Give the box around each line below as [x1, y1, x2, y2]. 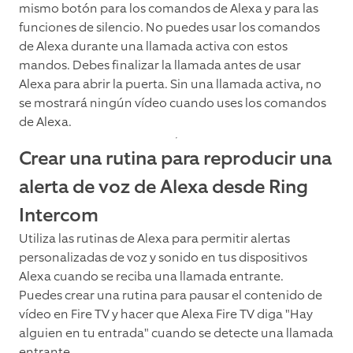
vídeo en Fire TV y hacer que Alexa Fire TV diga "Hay [19, 306, 313, 323]
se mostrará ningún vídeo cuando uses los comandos [19, 95, 326, 112]
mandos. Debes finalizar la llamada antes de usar [19, 57, 301, 74]
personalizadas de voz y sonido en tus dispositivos [19, 249, 307, 266]
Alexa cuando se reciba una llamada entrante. [19, 268, 284, 285]
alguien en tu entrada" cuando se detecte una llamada [19, 325, 333, 342]
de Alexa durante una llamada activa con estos [19, 38, 288, 55]
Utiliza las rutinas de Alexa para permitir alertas [19, 230, 290, 247]
